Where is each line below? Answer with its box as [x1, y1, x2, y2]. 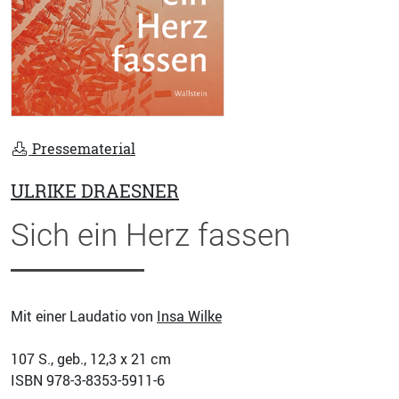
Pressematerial [28, 139, 135, 159]
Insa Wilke [157, 306, 222, 327]
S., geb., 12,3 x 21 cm [35, 349, 171, 370]
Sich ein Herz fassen [11, 216, 290, 255]
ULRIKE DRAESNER [11, 179, 179, 204]
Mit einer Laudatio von [11, 306, 157, 327]
